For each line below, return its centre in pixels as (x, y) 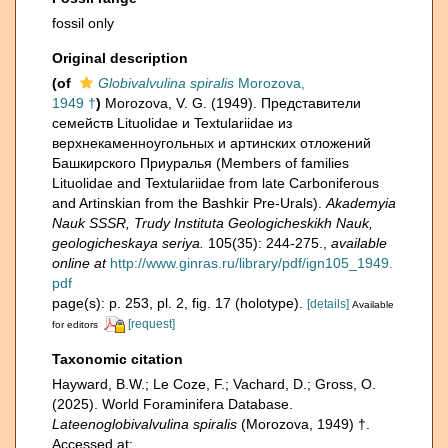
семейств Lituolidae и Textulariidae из (172, 123)
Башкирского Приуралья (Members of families (200, 163)
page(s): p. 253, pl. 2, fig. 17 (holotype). (179, 303)
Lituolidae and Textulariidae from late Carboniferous (215, 183)
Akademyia (361, 203)
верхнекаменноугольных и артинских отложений (211, 143)
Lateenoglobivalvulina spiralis (144, 423)
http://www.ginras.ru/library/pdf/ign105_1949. (251, 263)
